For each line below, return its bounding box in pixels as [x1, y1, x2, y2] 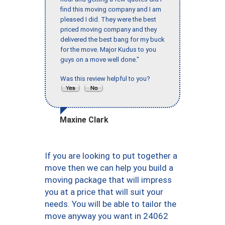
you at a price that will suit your [45, 187, 163, 197]
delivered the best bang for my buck [60, 36, 165, 44]
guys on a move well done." [60, 56, 139, 64]
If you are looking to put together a [45, 151, 177, 161]
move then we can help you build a [45, 163, 173, 173]
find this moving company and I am [60, 6, 161, 14]
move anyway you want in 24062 [45, 211, 168, 221]
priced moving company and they [60, 26, 157, 34]
